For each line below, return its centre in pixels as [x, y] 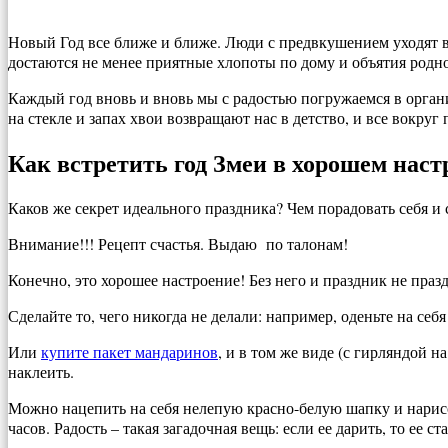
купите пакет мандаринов [129, 352]
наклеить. [41, 372]
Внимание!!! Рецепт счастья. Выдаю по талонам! [178, 244]
